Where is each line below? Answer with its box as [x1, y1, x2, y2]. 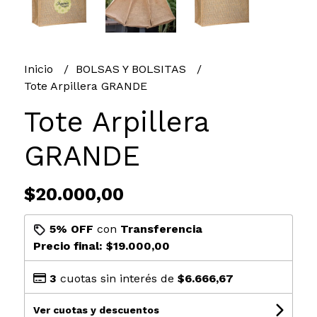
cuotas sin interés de [56, 271, 178, 285]
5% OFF [49, 221, 93, 236]
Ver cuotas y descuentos [33, 304, 159, 316]
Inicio [23, 62, 57, 76]
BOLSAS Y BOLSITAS [75, 62, 190, 76]
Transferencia [120, 221, 202, 236]
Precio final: [33, 238, 106, 253]
